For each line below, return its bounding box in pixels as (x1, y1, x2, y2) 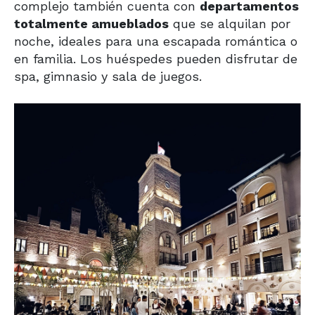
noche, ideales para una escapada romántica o (14, 34, 297, 49)
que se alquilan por (169, 16, 290, 32)
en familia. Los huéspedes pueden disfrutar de (14, 51, 297, 67)
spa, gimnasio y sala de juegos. (14, 69, 202, 84)
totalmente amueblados (14, 16, 169, 32)
